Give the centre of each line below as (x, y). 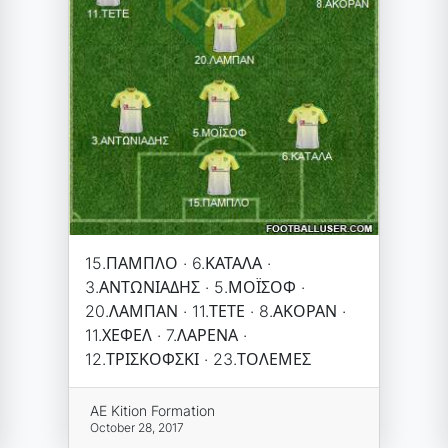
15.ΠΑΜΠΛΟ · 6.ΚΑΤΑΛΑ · (177, 262)
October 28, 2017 (137, 427)
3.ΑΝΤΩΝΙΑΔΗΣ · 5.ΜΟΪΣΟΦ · (194, 286)
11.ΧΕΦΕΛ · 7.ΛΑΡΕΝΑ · (165, 334)
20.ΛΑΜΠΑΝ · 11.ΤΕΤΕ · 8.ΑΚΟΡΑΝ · (215, 310)
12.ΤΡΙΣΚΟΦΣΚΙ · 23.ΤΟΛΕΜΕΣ (197, 358)
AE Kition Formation (153, 410)
